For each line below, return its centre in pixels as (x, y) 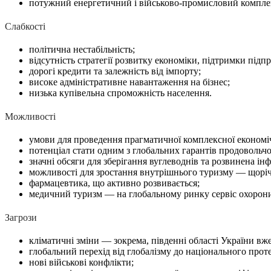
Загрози (21, 217)
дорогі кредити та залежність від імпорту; (115, 71)
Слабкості (25, 26)
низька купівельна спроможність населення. (120, 93)
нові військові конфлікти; (81, 262)
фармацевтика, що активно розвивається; (114, 183)
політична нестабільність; (82, 49)
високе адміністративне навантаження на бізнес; (129, 82)
